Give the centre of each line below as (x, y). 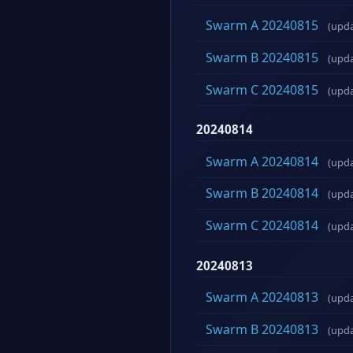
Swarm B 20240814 (262, 193)
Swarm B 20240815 (262, 57)
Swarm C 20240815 (262, 89)
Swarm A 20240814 (262, 161)
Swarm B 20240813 (262, 329)
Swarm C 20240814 (262, 225)
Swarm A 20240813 (262, 297)
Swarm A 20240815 (262, 26)
